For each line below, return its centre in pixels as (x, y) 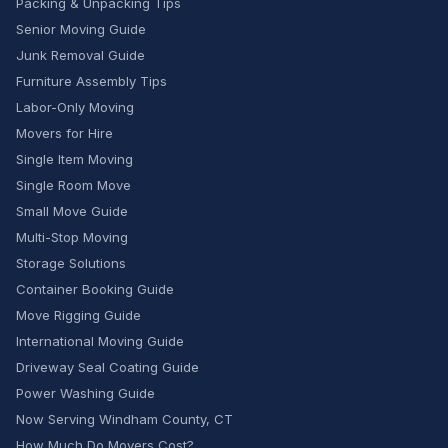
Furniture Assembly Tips (91, 81)
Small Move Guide (72, 211)
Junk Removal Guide (80, 55)
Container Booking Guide (95, 289)
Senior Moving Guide (81, 29)
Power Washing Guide (85, 393)
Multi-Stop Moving (72, 237)
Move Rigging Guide (78, 315)
